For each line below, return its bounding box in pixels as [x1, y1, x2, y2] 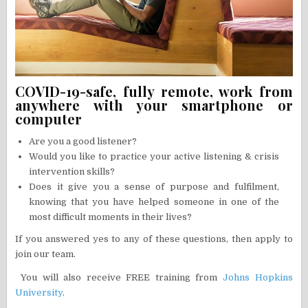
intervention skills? [29, 166, 115, 177]
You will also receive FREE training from [15, 272, 223, 283]
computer [15, 109, 82, 128]
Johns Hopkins [222, 272, 293, 283]
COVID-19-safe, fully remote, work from [15, 81, 293, 100]
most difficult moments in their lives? [29, 211, 192, 222]
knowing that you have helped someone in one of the [29, 196, 279, 207]
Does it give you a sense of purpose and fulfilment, [29, 181, 279, 192]
